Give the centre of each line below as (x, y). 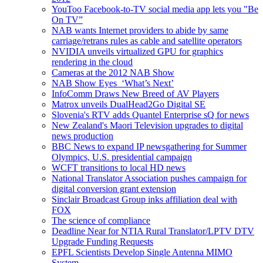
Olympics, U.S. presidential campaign (122, 157)
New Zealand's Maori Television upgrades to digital (147, 125)
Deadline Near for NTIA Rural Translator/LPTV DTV (153, 231)
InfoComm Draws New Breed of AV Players (135, 93)
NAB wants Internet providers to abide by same (140, 30)
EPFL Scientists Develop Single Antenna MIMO (142, 252)
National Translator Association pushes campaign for (149, 178)
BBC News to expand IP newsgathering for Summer (149, 146)
